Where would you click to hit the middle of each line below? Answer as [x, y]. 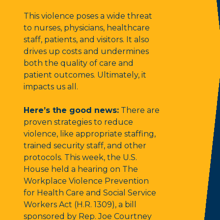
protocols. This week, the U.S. [80, 158]
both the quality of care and [79, 63]
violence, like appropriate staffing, [90, 134]
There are [139, 110]
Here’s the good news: [71, 110]
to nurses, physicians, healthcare [87, 28]
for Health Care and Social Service [90, 193]
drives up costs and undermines [86, 52]
